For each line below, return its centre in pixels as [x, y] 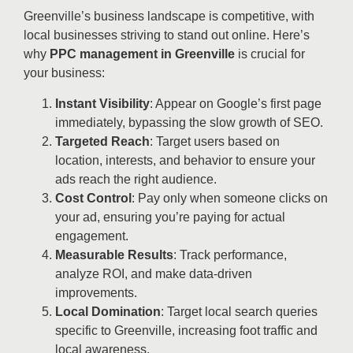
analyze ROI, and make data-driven [154, 273]
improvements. [96, 292]
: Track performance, [230, 255]
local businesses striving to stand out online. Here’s [167, 35]
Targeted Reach [102, 141]
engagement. [92, 236]
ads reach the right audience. [136, 179]
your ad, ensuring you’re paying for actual [170, 217]
